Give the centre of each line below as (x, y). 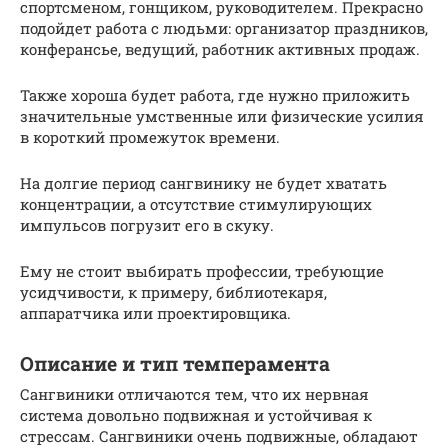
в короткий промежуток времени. (150, 136)
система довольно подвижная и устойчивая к (196, 414)
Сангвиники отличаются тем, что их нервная (194, 393)
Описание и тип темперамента (175, 363)
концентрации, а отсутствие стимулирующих (196, 203)
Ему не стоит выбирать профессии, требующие (202, 270)
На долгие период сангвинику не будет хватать (203, 182)
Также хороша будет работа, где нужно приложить (215, 94)
